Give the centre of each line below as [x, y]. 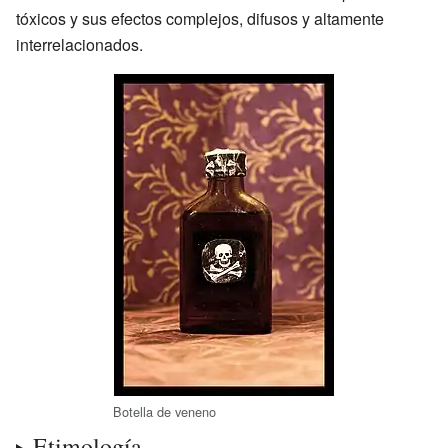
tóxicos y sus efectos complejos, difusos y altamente [200, 18]
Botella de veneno [164, 411]
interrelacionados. [79, 44]
